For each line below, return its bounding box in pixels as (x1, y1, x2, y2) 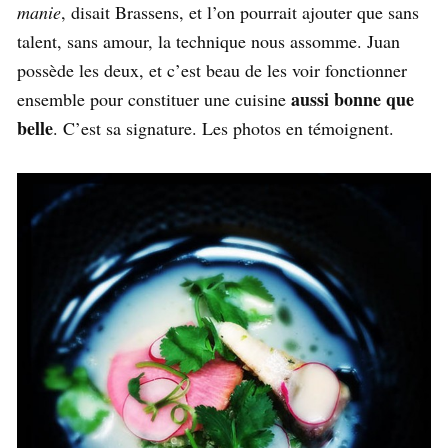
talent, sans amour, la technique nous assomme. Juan (17, 29, 400, 54)
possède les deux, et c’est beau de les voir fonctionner (17, 58, 407, 83)
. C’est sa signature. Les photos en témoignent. (53, 116, 394, 141)
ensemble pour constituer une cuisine (17, 87, 291, 112)
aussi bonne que (291, 86, 414, 113)
